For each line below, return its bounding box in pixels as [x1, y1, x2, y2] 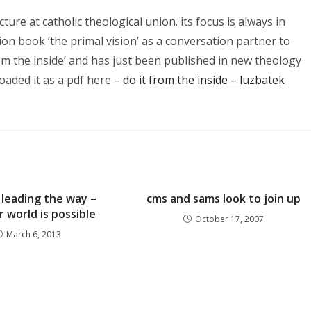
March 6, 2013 [6, 228, 62, 240]
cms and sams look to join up [146, 190, 301, 206]
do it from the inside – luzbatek [123, 72, 285, 87]
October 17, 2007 [195, 212, 264, 225]
